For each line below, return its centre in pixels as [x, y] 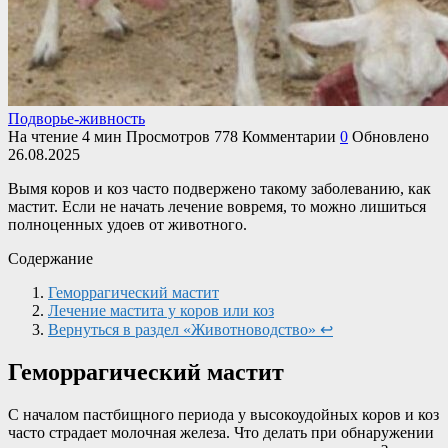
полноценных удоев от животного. [127, 224]
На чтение [43, 136]
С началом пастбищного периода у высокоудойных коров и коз [223, 414]
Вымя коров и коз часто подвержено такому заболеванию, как [219, 188]
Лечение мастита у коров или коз [161, 310]
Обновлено [390, 136]
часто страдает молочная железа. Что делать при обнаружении [221, 432]
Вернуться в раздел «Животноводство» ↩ [190, 329]
